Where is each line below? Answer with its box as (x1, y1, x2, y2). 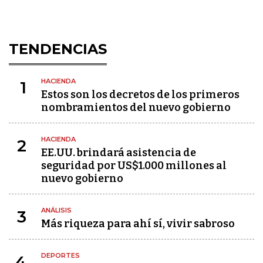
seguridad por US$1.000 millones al (41, 159, 227, 172)
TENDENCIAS (9, 41, 107, 58)
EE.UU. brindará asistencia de (41, 146, 196, 159)
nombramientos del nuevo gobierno (41, 101, 231, 114)
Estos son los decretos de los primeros (41, 88, 240, 101)
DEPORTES (41, 251, 80, 259)
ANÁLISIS (41, 206, 72, 214)
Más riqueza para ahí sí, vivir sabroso (41, 217, 235, 230)
